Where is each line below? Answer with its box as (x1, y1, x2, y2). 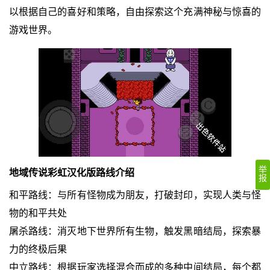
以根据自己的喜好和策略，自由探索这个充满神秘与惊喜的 (8, 7, 262, 17)
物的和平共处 (8, 207, 67, 218)
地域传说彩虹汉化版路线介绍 (8, 167, 134, 178)
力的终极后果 (8, 243, 67, 254)
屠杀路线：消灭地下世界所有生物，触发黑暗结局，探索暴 (8, 225, 262, 236)
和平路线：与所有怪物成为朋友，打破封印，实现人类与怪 (8, 189, 262, 200)
